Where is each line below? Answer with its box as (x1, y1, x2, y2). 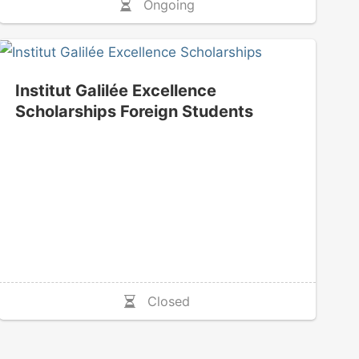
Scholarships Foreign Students (14, 102, 253, 122)
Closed (135, 292, 191, 309)
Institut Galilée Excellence (14, 81, 216, 101)
